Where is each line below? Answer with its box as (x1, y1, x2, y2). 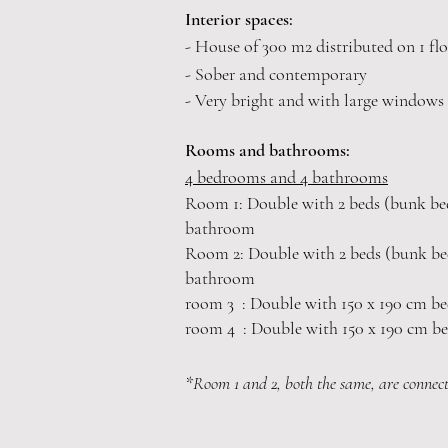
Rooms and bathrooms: (185, 139, 350, 161)
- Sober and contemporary (185, 63, 367, 85)
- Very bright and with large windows (185, 89, 444, 111)
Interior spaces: (185, 8, 293, 30)
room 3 (185, 292, 234, 314)
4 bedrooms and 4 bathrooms (185, 166, 388, 188)
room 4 (185, 317, 235, 339)
